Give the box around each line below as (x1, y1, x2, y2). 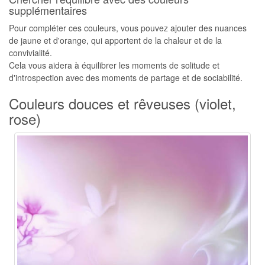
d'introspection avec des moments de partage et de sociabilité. (9, 72, 243, 83)
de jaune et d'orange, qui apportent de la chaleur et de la (9, 34, 222, 46)
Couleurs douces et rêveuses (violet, (9, 93, 236, 114)
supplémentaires (9, 2, 87, 18)
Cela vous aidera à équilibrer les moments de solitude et (9, 59, 219, 71)
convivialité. (9, 47, 52, 59)
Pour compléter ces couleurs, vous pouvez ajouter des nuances (9, 22, 247, 34)
